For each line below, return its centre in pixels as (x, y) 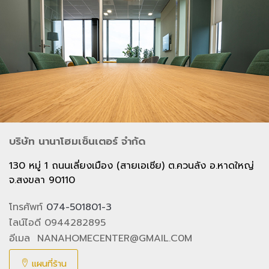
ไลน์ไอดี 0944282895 (57, 222)
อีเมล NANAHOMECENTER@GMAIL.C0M (101, 238)
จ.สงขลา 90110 (42, 180)
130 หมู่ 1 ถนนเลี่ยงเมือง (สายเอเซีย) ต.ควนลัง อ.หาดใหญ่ (131, 166)
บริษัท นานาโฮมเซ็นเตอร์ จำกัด (77, 141)
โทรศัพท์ (28, 207)
